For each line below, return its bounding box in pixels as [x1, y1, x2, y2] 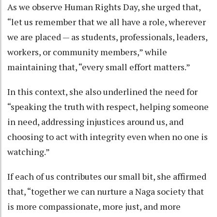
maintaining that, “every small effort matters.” [7, 61, 192, 73]
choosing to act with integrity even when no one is [7, 130, 208, 142]
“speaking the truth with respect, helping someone [7, 100, 209, 112]
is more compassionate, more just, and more [7, 200, 181, 212]
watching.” [7, 145, 50, 157]
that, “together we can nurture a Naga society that [7, 185, 204, 197]
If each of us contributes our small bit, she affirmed [7, 170, 206, 182]
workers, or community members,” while [7, 46, 167, 58]
